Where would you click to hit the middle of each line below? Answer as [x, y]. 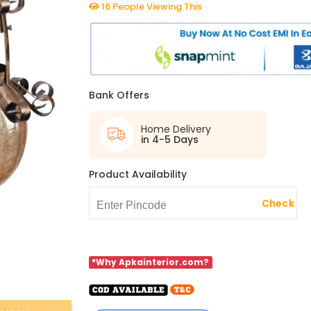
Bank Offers [119, 95]
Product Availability [137, 175]
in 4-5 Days [169, 140]
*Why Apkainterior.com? [151, 262]
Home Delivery [176, 129]
